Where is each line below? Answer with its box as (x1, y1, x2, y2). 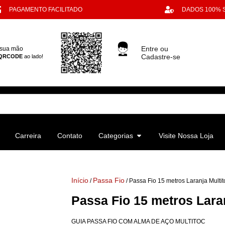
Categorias (98, 131, 133, 140)
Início (71, 176, 88, 184)
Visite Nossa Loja (159, 131, 213, 140)
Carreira (15, 131, 41, 140)
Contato (57, 131, 82, 140)
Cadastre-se (141, 52, 180, 61)
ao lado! (23, 53, 44, 60)
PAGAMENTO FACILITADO (9, 6, 83, 13)
